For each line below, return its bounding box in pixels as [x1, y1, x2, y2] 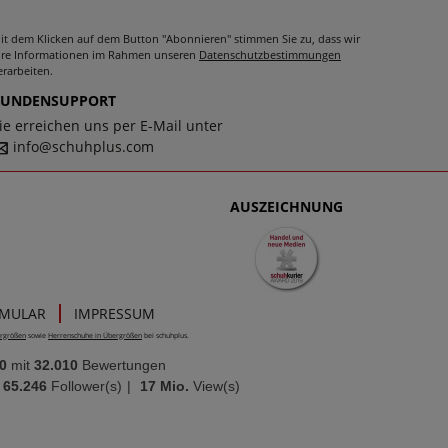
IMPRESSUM [73, 303, 155, 323]
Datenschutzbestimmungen [199, 46, 341, 62]
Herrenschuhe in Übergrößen [48, 330, 142, 340]
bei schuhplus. [142, 330, 189, 340]
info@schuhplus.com [9, 136, 154, 156]
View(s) [192, 377, 240, 394]
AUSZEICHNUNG [229, 196, 343, 216]
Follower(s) [50, 377, 122, 394]
